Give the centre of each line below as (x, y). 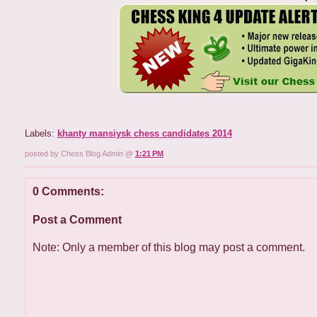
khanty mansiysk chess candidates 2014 (145, 134)
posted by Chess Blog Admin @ (80, 154)
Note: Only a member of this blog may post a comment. (169, 247)
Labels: (41, 134)
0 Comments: (68, 192)
